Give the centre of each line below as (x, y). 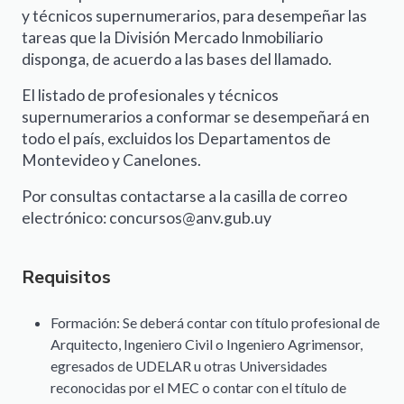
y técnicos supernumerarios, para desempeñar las (194, 16)
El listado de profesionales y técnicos (150, 96)
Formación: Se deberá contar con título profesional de (215, 323)
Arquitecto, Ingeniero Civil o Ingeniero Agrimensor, (207, 344)
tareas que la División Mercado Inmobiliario (172, 38)
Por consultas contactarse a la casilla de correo (184, 197)
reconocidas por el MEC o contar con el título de (198, 388)
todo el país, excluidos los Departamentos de (176, 139)
